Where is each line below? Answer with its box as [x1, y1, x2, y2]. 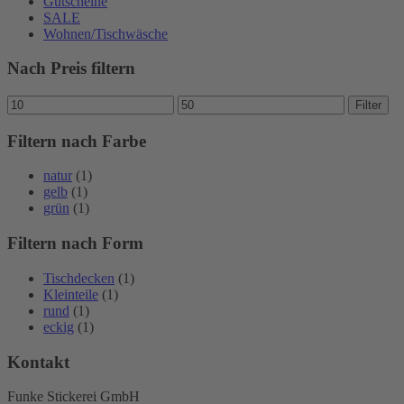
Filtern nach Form [7, 234, 143, 253]
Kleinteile [43, 286, 98, 302]
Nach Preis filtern [7, 59, 135, 78]
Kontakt [7, 352, 69, 372]
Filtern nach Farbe [7, 131, 146, 151]
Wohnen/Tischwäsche [43, 25, 168, 41]
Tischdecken [43, 270, 115, 286]
